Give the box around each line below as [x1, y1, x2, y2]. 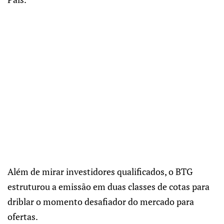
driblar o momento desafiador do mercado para [7, 195, 194, 207]
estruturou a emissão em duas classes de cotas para [7, 180, 209, 192]
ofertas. [7, 210, 38, 222]
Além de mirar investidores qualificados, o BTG [7, 165, 192, 177]
